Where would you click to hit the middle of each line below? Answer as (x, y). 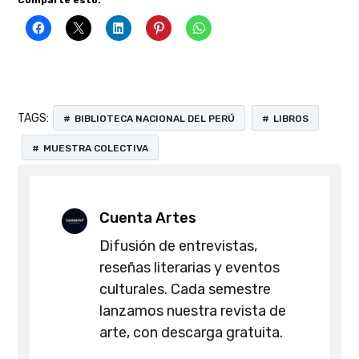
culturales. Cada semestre (186, 290)
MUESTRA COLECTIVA (96, 149)
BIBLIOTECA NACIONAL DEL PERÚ (155, 119)
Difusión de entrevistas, (179, 246)
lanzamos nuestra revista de (193, 311)
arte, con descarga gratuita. (192, 333)
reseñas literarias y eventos (190, 268)
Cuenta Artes (148, 218)
